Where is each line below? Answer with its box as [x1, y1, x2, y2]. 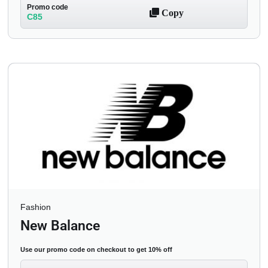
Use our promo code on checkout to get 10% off [20, 245, 172, 253]
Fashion [20, 202, 51, 212]
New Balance [20, 217, 100, 234]
